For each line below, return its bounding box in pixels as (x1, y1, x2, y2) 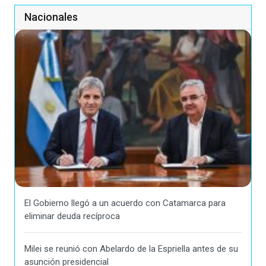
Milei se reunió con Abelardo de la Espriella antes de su (24, 243, 238, 254)
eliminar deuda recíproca (24, 210, 120, 221)
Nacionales (24, 11, 78, 24)
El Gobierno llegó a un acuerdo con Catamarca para (24, 197, 226, 208)
